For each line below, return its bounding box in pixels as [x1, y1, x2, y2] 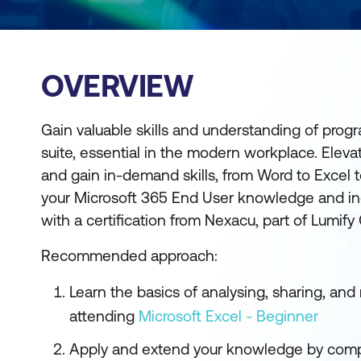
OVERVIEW [41, 68, 193, 103]
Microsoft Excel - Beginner [139, 307, 318, 325]
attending [69, 307, 139, 325]
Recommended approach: [41, 247, 218, 264]
